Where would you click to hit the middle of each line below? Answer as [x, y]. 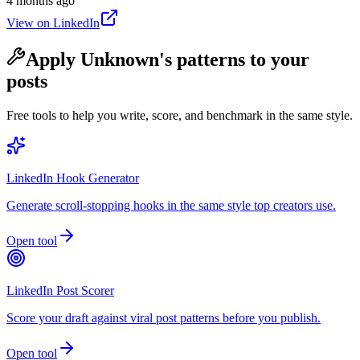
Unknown [120, 60]
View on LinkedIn [53, 23]
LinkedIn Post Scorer [60, 291]
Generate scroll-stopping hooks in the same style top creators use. [171, 206]
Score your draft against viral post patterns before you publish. [164, 318]
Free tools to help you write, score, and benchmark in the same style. [180, 116]
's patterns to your [234, 60]
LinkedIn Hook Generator [73, 178]
